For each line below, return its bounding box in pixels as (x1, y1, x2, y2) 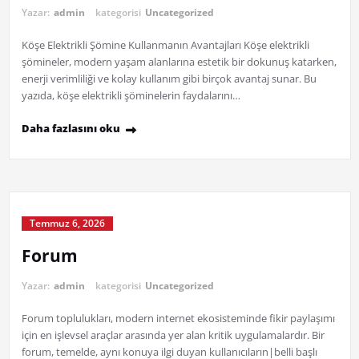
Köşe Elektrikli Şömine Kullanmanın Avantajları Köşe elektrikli (21, 38, 309, 53)
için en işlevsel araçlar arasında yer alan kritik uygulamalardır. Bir (21, 328, 325, 343)
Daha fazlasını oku (21, 121, 120, 136)
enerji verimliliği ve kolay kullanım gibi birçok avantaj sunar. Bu (21, 71, 317, 87)
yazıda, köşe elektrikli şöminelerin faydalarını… (21, 88, 240, 103)
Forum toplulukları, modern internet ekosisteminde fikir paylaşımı (21, 311, 335, 326)
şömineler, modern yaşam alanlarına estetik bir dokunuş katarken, (21, 54, 337, 70)
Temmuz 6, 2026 (29, 216, 105, 231)
